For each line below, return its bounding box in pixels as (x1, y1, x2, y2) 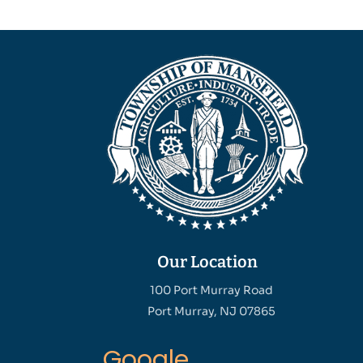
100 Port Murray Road (149, 283, 273, 298)
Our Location (156, 252, 258, 272)
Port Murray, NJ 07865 (147, 304, 275, 319)
